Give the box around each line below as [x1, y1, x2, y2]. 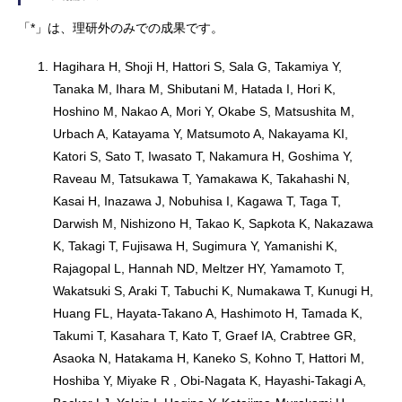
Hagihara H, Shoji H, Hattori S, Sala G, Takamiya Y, [53, 59, 343, 74]
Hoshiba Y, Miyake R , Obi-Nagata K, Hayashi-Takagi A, [53, 373, 367, 388]
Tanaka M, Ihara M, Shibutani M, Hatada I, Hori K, [53, 82, 336, 96]
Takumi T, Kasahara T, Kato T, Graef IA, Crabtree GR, [53, 328, 357, 343]
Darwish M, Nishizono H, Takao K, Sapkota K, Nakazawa [53, 216, 374, 231]
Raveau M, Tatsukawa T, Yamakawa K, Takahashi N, [53, 171, 351, 186]
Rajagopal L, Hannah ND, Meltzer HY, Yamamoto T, [53, 261, 345, 275]
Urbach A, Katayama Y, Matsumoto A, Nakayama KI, [53, 127, 349, 141]
